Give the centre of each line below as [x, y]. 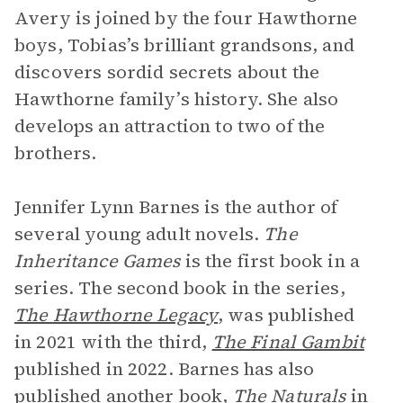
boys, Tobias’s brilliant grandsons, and [184, 45]
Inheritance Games [98, 261]
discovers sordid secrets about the [167, 72]
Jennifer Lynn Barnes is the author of [176, 207]
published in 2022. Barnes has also [165, 369]
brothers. [56, 153]
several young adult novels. [139, 234]
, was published [287, 315]
